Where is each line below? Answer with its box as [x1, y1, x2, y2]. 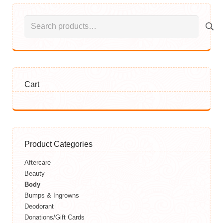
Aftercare [24, 158, 51, 166]
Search [24, 14, 44, 22]
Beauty [24, 169, 45, 177]
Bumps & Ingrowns [24, 191, 79, 199]
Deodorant [24, 202, 54, 210]
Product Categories [24, 139, 93, 148]
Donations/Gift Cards [24, 213, 85, 221]
